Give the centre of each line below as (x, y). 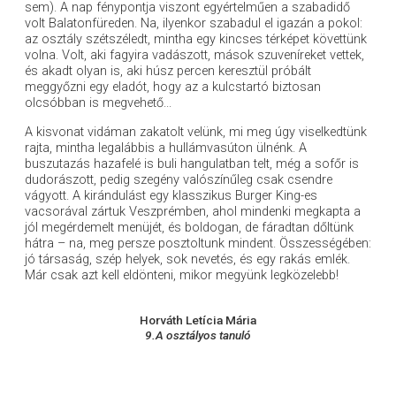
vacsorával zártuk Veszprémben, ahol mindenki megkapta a (192, 212)
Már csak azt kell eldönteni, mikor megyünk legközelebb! (181, 276)
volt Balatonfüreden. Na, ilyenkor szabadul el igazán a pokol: (193, 24)
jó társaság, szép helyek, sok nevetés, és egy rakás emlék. (187, 260)
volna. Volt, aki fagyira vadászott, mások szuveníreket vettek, (194, 56)
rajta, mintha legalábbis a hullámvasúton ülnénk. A (165, 148)
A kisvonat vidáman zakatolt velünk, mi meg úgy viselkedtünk (195, 133)
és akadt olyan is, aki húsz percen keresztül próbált (168, 72)
